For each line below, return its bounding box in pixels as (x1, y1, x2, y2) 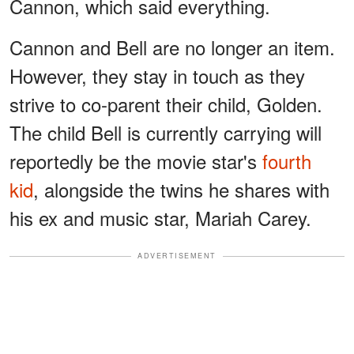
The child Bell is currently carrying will (9, 119, 322, 147)
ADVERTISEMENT (137, 250, 217, 262)
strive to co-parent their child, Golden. (9, 90, 322, 119)
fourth (262, 147, 311, 175)
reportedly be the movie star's (9, 147, 262, 175)
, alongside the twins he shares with (33, 175, 330, 204)
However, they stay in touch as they (9, 62, 305, 90)
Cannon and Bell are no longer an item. (9, 33, 335, 62)
